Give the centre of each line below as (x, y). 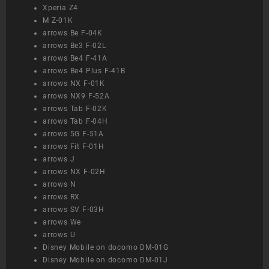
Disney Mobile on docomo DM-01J (105, 260)
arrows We (62, 222)
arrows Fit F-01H (74, 147)
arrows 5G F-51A (73, 134)
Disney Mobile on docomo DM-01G (106, 248)
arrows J (59, 159)
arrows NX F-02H (74, 172)
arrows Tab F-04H (75, 122)
